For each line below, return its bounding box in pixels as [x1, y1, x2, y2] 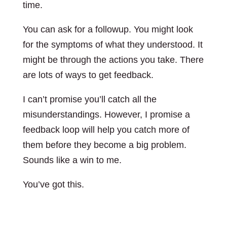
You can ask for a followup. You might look [22, 24, 193, 34]
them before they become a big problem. [22, 140, 186, 150]
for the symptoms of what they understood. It [22, 40, 203, 50]
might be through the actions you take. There [22, 55, 204, 65]
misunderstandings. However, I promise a [22, 109, 190, 120]
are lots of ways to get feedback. [22, 70, 154, 80]
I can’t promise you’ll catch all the [22, 94, 157, 104]
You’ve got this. [22, 179, 84, 190]
